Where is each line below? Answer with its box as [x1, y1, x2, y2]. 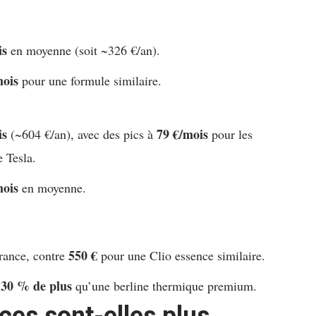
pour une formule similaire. [18, 72, 162, 90]
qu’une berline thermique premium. [72, 277, 257, 295]
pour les [208, 126, 253, 143]
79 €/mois [157, 125, 209, 144]
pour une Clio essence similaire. [97, 247, 266, 265]
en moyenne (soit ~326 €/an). [7, 42, 161, 59]
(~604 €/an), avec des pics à [7, 126, 157, 143]
